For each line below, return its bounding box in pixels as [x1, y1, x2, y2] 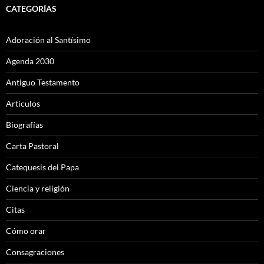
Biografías [6, 120, 43, 130]
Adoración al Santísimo [6, 35, 91, 45]
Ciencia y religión [6, 183, 70, 194]
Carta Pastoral [6, 141, 59, 151]
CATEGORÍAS [6, 4, 57, 14]
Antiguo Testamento [6, 77, 80, 88]
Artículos [6, 98, 40, 109]
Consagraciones [6, 247, 64, 258]
